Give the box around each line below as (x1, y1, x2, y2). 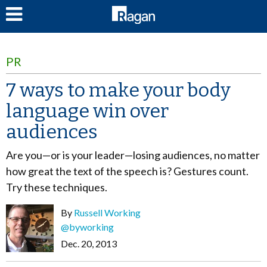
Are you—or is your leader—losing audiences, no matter (6, 148, 260, 162)
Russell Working (74, 207, 141, 218)
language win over (6, 100, 169, 122)
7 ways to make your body (6, 79, 231, 101)
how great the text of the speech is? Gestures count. (6, 164, 249, 178)
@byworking (61, 221, 114, 232)
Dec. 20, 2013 (61, 238, 117, 249)
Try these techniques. (6, 181, 107, 194)
